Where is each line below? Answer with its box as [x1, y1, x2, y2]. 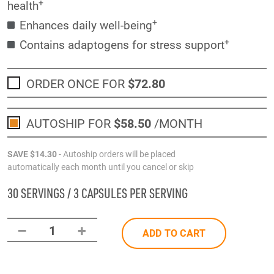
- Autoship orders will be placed [59, 148, 176, 160]
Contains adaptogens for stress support [20, 37, 224, 53]
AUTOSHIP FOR [26, 114, 114, 131]
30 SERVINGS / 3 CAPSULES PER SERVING [7, 185, 188, 202]
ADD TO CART [142, 226, 206, 240]
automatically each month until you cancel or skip [7, 161, 194, 173]
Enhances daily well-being [20, 17, 152, 33]
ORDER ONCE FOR [26, 75, 128, 91]
